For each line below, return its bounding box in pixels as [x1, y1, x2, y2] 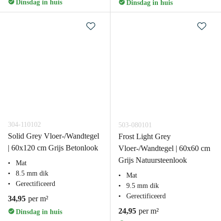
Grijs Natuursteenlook [118, 156, 187, 164]
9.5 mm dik [126, 182, 159, 189]
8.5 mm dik [16, 170, 48, 177]
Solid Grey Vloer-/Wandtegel [8, 132, 99, 140]
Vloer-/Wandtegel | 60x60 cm [118, 144, 210, 152]
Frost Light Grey [118, 132, 171, 141]
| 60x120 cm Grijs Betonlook [8, 144, 98, 152]
